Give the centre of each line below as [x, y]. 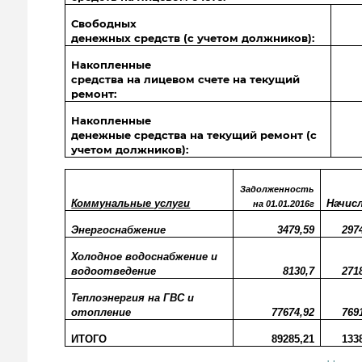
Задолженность [277, 189]
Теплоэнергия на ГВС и [133, 298]
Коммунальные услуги [131, 203]
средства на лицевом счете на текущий [186, 79]
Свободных [104, 23]
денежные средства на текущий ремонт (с [194, 135]
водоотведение [114, 271]
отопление [101, 312]
